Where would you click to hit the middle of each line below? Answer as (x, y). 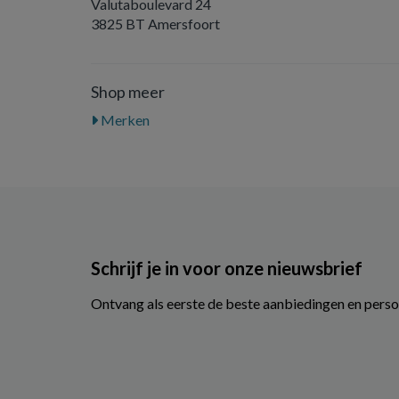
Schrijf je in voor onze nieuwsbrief (227, 268)
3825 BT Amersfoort (155, 24)
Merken (124, 120)
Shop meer (128, 92)
